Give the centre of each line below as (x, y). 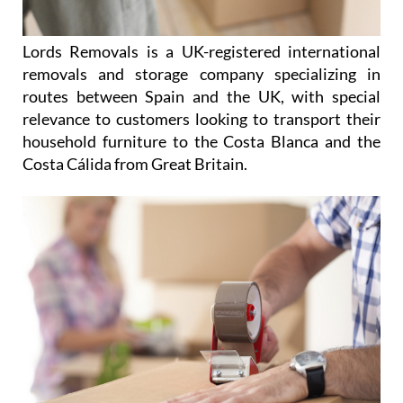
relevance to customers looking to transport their (201, 119)
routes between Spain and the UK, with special (201, 97)
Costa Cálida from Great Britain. (135, 164)
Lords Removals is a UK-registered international (201, 52)
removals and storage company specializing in (201, 74)
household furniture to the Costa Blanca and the (201, 142)
